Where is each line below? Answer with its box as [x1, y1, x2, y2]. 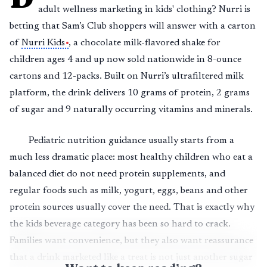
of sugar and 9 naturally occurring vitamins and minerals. [10, 105, 253, 114]
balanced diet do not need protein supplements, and [10, 169, 225, 179]
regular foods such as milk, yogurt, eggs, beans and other [10, 186, 248, 195]
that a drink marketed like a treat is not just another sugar [10, 253, 253, 262]
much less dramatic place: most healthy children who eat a [10, 153, 253, 162]
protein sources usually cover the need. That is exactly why [10, 203, 254, 212]
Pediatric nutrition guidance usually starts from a [29, 136, 234, 145]
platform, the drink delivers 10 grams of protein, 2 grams [10, 88, 250, 98]
